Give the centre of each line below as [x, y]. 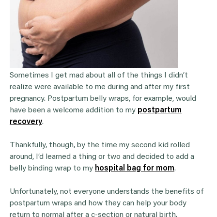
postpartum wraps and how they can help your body [98, 204]
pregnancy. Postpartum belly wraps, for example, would [103, 99]
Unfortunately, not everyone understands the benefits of [107, 192]
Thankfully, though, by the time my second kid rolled [100, 146]
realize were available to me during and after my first [100, 87]
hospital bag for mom [135, 169]
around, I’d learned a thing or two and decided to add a [102, 157]
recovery [26, 122]
